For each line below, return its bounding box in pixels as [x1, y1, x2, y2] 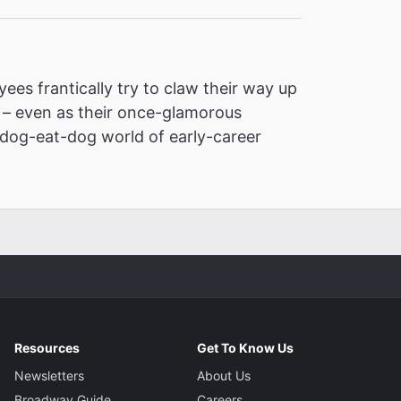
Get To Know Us [196, 340, 294, 355]
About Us [196, 368, 251, 383]
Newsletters [14, 368, 85, 383]
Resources [14, 340, 81, 355]
